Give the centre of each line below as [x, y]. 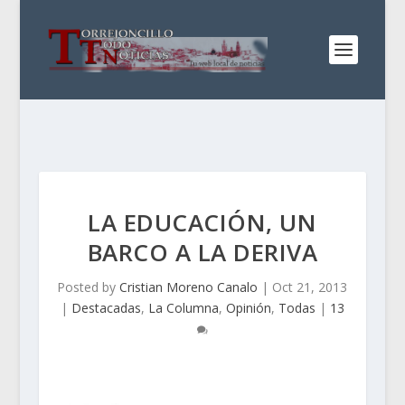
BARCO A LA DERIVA [202, 252]
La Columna [183, 308]
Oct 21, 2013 [310, 287]
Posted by [89, 287]
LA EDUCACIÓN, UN [202, 222]
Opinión [248, 308]
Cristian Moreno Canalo [189, 287]
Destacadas [106, 308]
